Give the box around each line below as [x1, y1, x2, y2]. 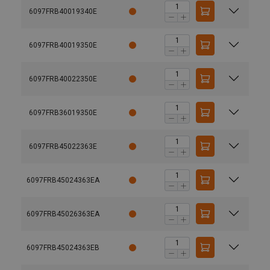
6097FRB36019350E [28, 108, 97, 117]
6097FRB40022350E [28, 74, 97, 83]
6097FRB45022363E [28, 142, 97, 151]
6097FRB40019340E [28, 7, 97, 16]
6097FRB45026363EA [26, 209, 99, 218]
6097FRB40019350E [28, 40, 97, 49]
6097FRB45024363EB [26, 243, 99, 252]
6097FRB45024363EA [26, 175, 99, 184]
